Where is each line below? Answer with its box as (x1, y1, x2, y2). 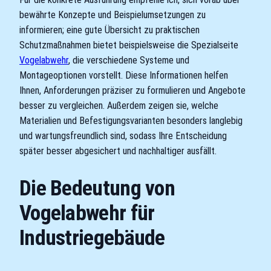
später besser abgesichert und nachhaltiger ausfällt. (19, 145, 217, 157)
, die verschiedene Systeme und (68, 54, 189, 66)
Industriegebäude (19, 224, 165, 250)
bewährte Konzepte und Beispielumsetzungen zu (19, 8, 206, 21)
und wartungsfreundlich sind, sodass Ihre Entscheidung (19, 129, 227, 142)
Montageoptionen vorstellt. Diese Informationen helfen (19, 69, 228, 81)
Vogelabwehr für (19, 200, 155, 226)
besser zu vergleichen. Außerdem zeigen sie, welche (19, 99, 218, 111)
